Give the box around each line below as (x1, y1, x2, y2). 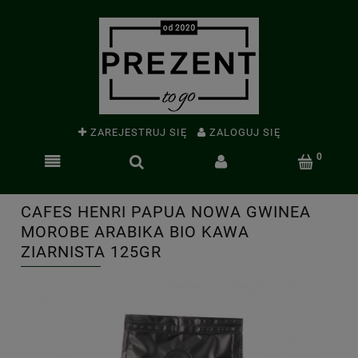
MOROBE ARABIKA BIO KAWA (21, 222, 249, 241)
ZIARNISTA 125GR (21, 242, 161, 261)
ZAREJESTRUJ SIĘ (89, 126, 187, 139)
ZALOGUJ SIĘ (209, 126, 280, 139)
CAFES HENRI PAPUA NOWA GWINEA (21, 202, 311, 221)
